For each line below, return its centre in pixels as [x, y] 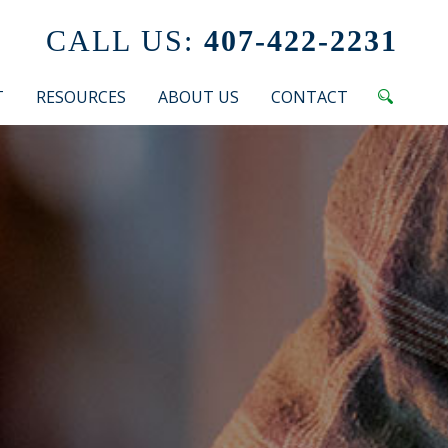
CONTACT [309, 97]
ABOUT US [198, 97]
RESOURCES [81, 97]
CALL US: [120, 40]
